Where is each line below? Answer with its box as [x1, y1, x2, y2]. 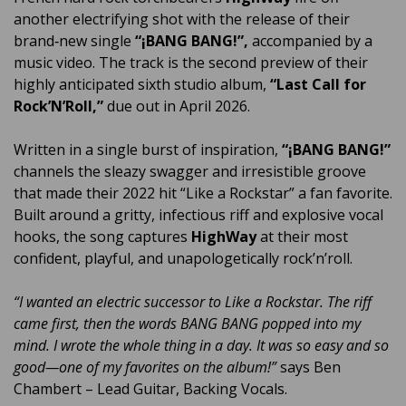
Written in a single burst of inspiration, [14, 140, 282, 160]
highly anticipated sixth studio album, [14, 74, 270, 95]
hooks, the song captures [14, 227, 191, 247]
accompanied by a [248, 31, 372, 52]
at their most [260, 227, 348, 247]
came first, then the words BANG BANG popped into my [14, 314, 361, 334]
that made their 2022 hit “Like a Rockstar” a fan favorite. [14, 183, 392, 204]
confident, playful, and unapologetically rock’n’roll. [14, 248, 353, 269]
